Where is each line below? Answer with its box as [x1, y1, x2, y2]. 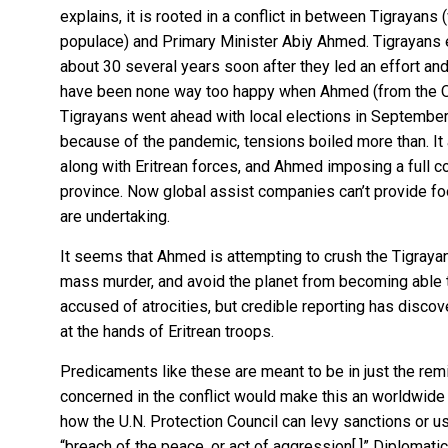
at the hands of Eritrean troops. [60, 321, 274, 341]
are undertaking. [60, 206, 170, 226]
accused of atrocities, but [60, 296, 241, 316]
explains [60, 6, 119, 26]
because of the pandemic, [60, 131, 244, 151]
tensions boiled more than [244, 131, 426, 151]
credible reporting [241, 296, 365, 316]
